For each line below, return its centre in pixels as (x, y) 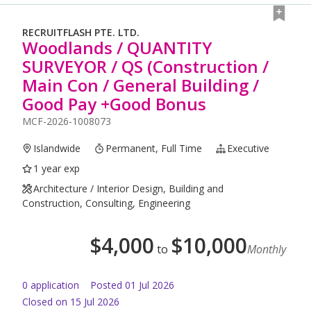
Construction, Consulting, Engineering (106, 203)
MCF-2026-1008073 (67, 121)
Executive (249, 149)
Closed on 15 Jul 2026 (71, 302)
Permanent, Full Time (154, 149)
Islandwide (57, 149)
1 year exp (57, 169)
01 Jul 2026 (150, 285)
